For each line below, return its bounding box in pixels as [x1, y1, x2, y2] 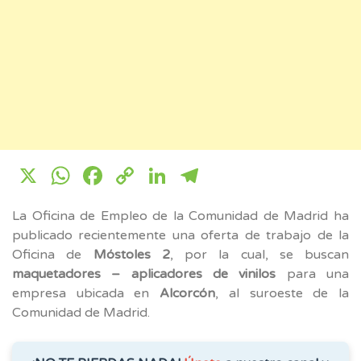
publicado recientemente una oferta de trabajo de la [12, 226, 349, 243]
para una [276, 265, 350, 282]
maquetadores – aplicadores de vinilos [12, 265, 276, 282]
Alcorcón [160, 284, 216, 301]
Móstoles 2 [93, 246, 170, 263]
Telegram [202, 160, 318, 191]
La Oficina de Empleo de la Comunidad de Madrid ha [12, 207, 349, 224]
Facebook [106, 160, 226, 191]
